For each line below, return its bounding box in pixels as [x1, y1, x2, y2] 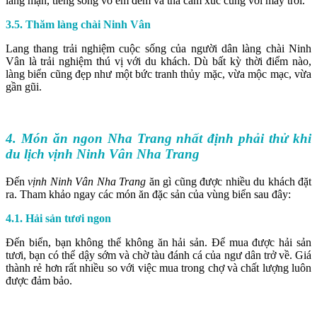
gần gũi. [6, 81, 42, 93]
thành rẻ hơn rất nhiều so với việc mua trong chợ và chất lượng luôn [6, 261, 311, 274]
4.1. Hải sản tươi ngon [6, 212, 111, 224]
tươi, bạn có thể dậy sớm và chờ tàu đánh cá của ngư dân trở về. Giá [6, 248, 311, 261]
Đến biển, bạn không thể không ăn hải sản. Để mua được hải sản [6, 236, 311, 248]
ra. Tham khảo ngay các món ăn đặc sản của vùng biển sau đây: [6, 188, 291, 200]
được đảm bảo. [6, 274, 72, 287]
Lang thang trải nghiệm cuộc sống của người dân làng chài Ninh [6, 42, 311, 55]
